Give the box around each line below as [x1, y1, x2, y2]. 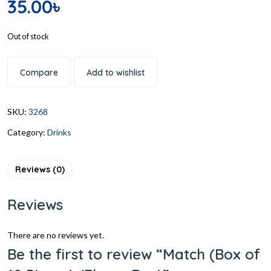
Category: [7, 126, 47, 137]
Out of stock [7, 31, 49, 41]
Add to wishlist [87, 67, 145, 78]
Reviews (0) [15, 163, 65, 175]
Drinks [47, 126, 71, 137]
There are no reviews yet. [7, 229, 104, 240]
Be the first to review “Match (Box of [7, 244, 260, 263]
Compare [20, 67, 58, 78]
